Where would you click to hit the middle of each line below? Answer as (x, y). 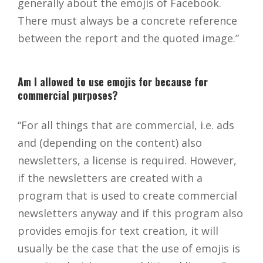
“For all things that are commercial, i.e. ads (126, 125)
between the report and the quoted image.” (128, 38)
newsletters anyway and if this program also (130, 213)
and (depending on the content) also (110, 143)
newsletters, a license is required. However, (127, 161)
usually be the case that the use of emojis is (129, 249)
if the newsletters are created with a (110, 178)
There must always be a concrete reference (127, 21)
